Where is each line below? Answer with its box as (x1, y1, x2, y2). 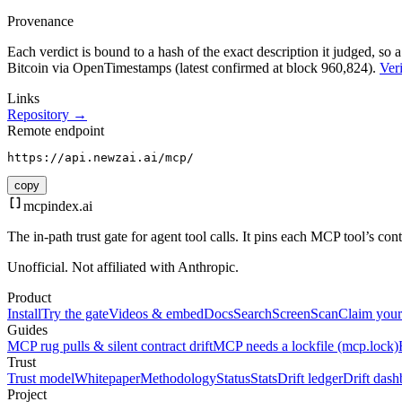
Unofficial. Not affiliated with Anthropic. (7, 259, 239, 275)
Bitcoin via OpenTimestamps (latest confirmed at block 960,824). (7, 60, 376, 76)
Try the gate (41, 306, 109, 322)
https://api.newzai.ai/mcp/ (7, 151, 194, 165)
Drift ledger (277, 371, 343, 387)
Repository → (7, 107, 87, 123)
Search (233, 306, 272, 322)
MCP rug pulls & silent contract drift (7, 338, 213, 354)
